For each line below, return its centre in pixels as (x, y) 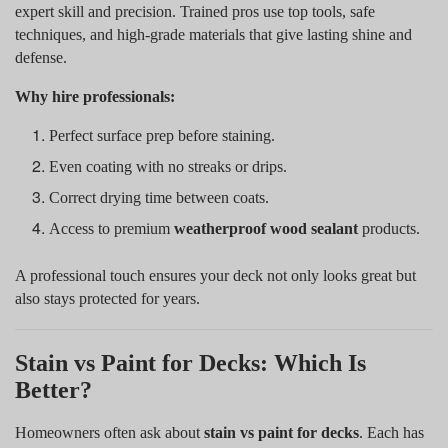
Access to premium (112, 228)
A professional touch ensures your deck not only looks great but (215, 275)
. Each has (391, 432)
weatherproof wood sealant (266, 228)
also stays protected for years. (107, 298)
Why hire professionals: (95, 96)
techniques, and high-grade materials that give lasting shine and (213, 34)
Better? (53, 389)
